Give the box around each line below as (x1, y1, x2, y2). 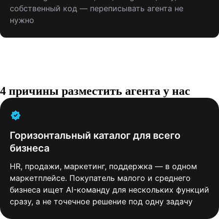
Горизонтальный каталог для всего (10, 130, 180, 141)
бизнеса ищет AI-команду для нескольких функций (10, 185, 209, 195)
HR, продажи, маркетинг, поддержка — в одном (10, 161, 197, 171)
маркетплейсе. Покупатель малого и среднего (10, 173, 191, 183)
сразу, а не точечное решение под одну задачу (10, 197, 193, 206)
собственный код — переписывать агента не (10, 3, 183, 13)
